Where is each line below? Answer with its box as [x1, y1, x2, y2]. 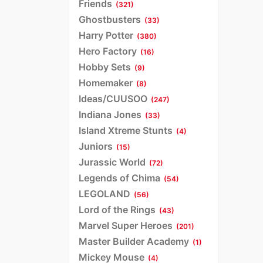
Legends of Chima [79, 171, 160, 184]
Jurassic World [79, 156, 146, 168]
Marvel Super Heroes [79, 219, 173, 231]
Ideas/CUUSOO [79, 92, 147, 104]
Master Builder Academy [79, 235, 189, 247]
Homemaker [79, 76, 133, 89]
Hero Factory [79, 45, 137, 57]
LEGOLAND [79, 187, 130, 200]
